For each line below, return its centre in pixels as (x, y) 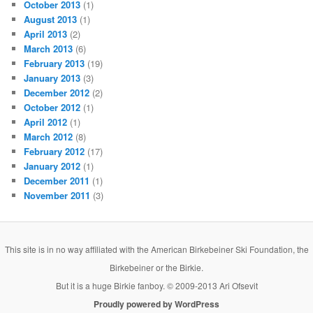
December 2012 (57, 93)
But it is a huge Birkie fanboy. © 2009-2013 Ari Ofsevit (156, 285)
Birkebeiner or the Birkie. (156, 267)
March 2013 (49, 49)
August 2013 (51, 20)
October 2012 (52, 108)
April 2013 (46, 34)
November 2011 (57, 196)
